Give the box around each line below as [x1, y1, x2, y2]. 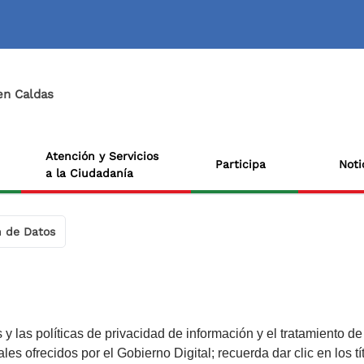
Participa [215, 158, 266, 171]
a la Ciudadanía [45, 166, 133, 180]
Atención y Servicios [45, 149, 158, 162]
